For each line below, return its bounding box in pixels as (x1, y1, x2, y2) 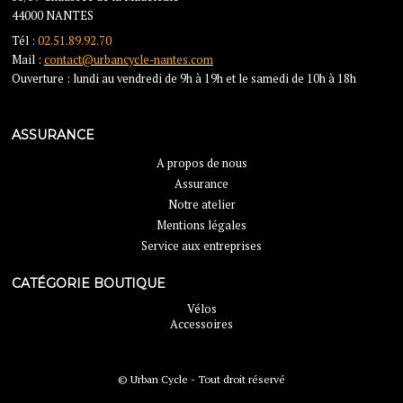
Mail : (11, 52, 44, 68)
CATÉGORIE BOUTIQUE (11, 275, 166, 292)
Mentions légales (157, 217, 246, 233)
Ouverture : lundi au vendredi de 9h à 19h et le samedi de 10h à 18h (11, 71, 356, 87)
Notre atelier (167, 196, 236, 212)
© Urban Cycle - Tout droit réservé (118, 372, 285, 386)
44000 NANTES (11, 7, 94, 23)
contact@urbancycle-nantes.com (43, 52, 213, 68)
